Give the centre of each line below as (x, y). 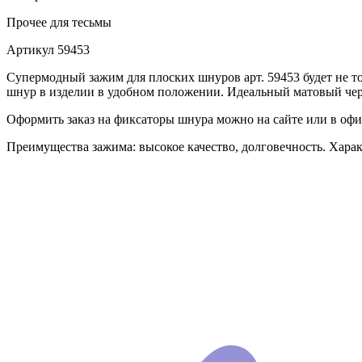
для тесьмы (79, 23)
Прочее (27, 23)
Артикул (30, 50)
